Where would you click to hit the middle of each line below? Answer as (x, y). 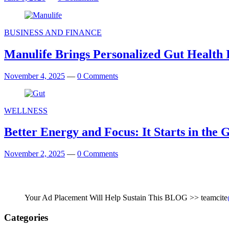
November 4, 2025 (35, 76)
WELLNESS (26, 110)
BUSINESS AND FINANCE (53, 32)
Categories (26, 218)
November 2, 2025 (35, 154)
